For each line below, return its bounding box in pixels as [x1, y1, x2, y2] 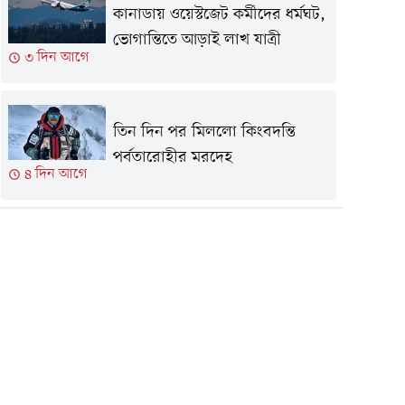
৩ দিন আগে [24, 48, 89, 68]
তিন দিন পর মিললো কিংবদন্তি [112, 121, 296, 143]
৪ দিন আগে [24, 165, 88, 185]
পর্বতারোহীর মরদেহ [112, 146, 232, 168]
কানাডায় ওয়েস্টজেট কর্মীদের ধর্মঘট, [112, 5, 325, 26]
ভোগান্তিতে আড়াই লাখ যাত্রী [112, 30, 281, 52]
